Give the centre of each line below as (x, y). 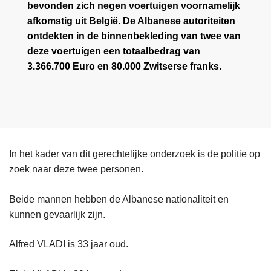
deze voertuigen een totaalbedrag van (114, 51)
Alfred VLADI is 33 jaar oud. (69, 244)
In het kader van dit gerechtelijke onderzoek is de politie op (135, 154)
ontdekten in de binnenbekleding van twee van (134, 36)
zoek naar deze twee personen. (76, 169)
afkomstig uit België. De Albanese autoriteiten (131, 21)
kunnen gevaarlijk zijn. (57, 214)
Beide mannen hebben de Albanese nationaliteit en (119, 199)
